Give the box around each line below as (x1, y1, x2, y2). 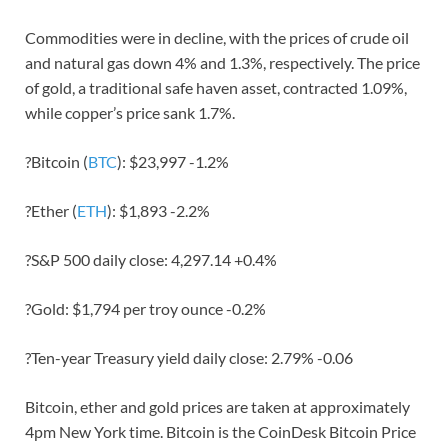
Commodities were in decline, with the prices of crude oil (25, 28, 409, 48)
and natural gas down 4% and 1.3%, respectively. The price (25, 53, 420, 73)
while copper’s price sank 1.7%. (25, 103, 235, 123)
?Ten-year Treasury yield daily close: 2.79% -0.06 (25, 348, 353, 368)
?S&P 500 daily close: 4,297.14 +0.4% (25, 250, 277, 270)
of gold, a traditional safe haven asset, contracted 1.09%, (25, 78, 407, 98)
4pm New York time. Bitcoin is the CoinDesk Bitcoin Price (25, 422, 416, 442)
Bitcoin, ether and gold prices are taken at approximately (25, 397, 410, 417)
